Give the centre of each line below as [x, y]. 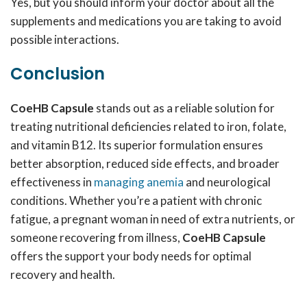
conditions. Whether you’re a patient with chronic [136, 200]
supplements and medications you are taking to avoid [146, 21]
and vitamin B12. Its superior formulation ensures [137, 145]
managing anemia [139, 182]
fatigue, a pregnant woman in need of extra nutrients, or [153, 219]
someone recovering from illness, [96, 237]
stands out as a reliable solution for [184, 108]
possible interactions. [65, 39]
